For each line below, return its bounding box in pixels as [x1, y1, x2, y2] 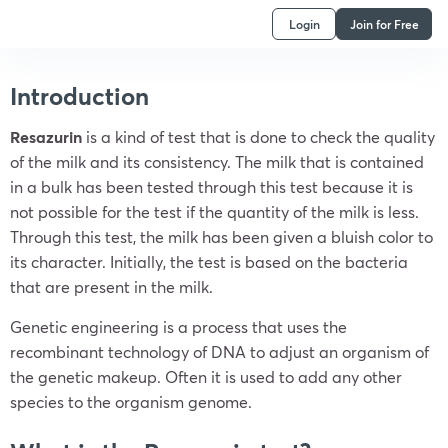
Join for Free [349, 15, 419, 32]
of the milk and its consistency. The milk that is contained [10, 151, 424, 172]
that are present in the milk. [10, 276, 217, 297]
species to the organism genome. [10, 391, 256, 412]
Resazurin [10, 126, 82, 147]
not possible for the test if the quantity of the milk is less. [10, 201, 419, 222]
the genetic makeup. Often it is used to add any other [10, 366, 402, 387]
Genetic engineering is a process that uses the [10, 316, 347, 337]
